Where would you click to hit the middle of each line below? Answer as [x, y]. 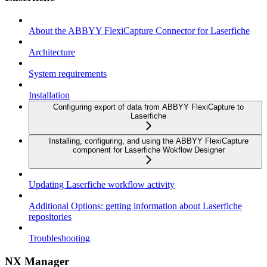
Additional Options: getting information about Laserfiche [135, 206]
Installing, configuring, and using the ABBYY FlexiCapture [148, 141]
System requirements [68, 74]
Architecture [52, 52]
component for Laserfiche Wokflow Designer [148, 150]
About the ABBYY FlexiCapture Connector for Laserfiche [139, 31]
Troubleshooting [59, 238]
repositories [50, 217]
